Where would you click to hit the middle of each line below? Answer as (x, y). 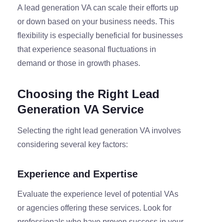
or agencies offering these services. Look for (94, 208)
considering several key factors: (73, 145)
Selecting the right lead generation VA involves (99, 131)
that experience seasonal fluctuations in (87, 50)
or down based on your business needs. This (96, 22)
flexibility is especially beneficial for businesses (100, 36)
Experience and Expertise (78, 174)
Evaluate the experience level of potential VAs (98, 194)
